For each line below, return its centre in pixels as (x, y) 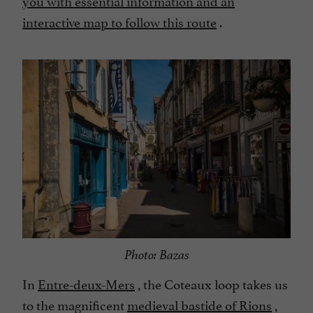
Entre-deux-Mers (86, 283)
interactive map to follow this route (119, 21)
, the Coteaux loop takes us (211, 283)
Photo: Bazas (156, 255)
